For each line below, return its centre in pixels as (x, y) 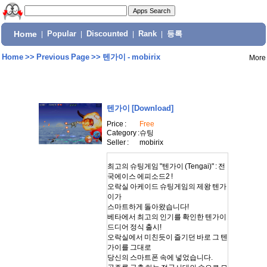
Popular (62, 34)
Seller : (118, 142)
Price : (117, 124)
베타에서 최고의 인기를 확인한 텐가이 (167, 217)
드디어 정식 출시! (134, 227)
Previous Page (63, 57)
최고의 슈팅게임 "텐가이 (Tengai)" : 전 (166, 166)
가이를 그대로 (129, 247)
